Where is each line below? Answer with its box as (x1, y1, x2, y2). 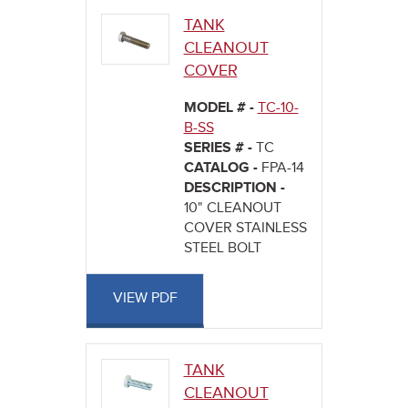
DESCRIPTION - (183, 179, 285, 198)
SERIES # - (183, 139, 256, 158)
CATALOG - (183, 159, 261, 178)
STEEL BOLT (183, 240, 261, 258)
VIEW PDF (112, 290, 178, 308)
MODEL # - (183, 99, 258, 117)
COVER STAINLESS (183, 219, 307, 238)
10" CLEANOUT (183, 199, 281, 218)
